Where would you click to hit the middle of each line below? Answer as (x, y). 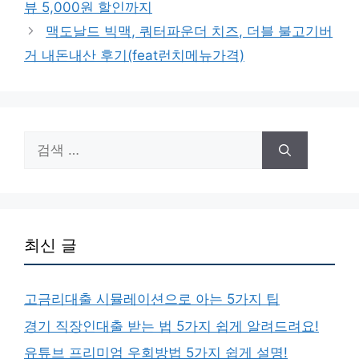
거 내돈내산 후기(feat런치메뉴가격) (134, 56)
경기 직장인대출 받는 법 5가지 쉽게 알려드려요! (171, 326)
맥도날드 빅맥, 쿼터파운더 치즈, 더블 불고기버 (190, 32)
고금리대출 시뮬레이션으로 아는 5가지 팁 (152, 299)
